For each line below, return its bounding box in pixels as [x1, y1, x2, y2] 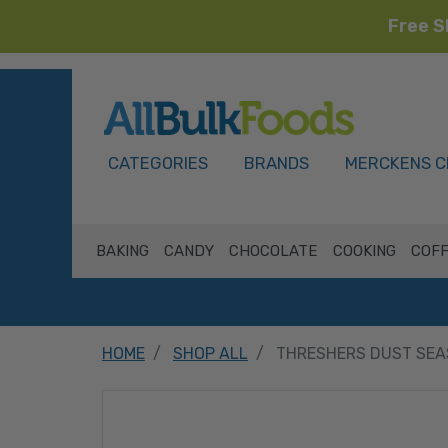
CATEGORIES [108, 153, 208, 173]
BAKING [95, 242, 149, 260]
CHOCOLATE [229, 242, 318, 260]
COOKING [332, 242, 396, 260]
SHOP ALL [173, 344, 248, 363]
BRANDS [244, 153, 309, 173]
